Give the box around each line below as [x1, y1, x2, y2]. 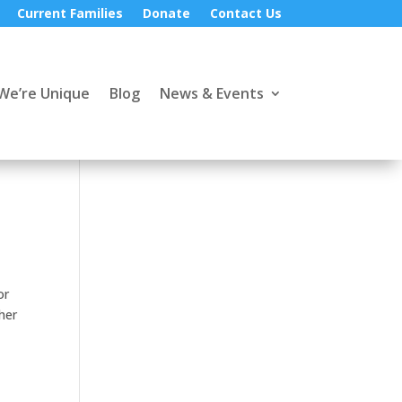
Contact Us [209, 4, 282, 22]
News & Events [159, 83, 264, 103]
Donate [142, 4, 190, 22]
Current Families [16, 4, 123, 22]
